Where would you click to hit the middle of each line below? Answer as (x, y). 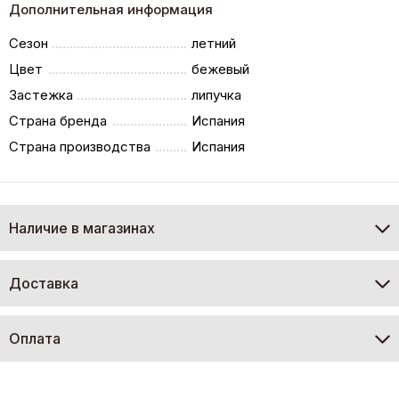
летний (214, 43)
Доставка (44, 283)
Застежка (41, 94)
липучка (217, 94)
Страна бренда (58, 120)
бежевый (221, 69)
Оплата (35, 338)
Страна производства (80, 146)
